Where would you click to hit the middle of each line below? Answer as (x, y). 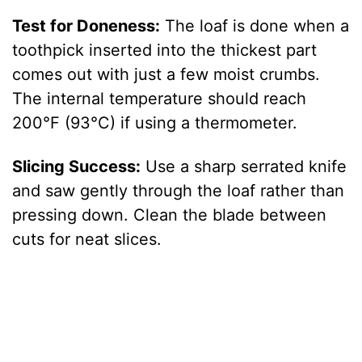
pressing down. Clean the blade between (170, 215)
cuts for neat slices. (87, 239)
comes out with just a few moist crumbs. (166, 74)
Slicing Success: (77, 166)
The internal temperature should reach (160, 98)
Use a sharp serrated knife (244, 166)
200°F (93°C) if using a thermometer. (155, 122)
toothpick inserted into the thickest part (165, 50)
